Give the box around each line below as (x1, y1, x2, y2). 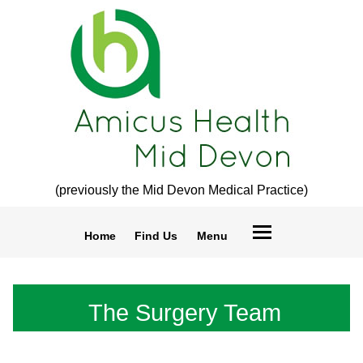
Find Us (135, 229, 178, 242)
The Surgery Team (88, 299, 281, 326)
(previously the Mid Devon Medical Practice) (55, 183, 308, 197)
